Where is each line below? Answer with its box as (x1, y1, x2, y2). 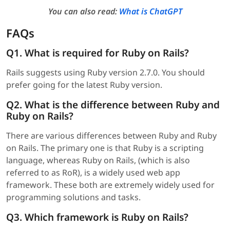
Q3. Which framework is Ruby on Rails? (6, 210, 188, 224)
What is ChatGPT (119, 5, 182, 17)
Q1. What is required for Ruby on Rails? (6, 46, 189, 60)
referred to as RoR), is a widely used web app (6, 166, 180, 178)
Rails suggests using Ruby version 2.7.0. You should (6, 66, 205, 78)
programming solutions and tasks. (6, 191, 141, 203)
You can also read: (48, 5, 119, 17)
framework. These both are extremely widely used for (6, 179, 215, 190)
